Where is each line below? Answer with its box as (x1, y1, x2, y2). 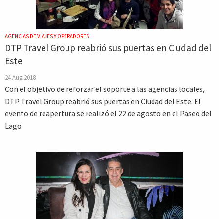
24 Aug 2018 (5, 73, 36, 81)
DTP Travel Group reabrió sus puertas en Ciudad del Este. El (5, 96, 201, 106)
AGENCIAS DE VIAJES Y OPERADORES (5, 33, 89, 40)
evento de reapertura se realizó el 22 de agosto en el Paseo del (5, 109, 212, 118)
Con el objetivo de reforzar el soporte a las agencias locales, (5, 84, 205, 94)
